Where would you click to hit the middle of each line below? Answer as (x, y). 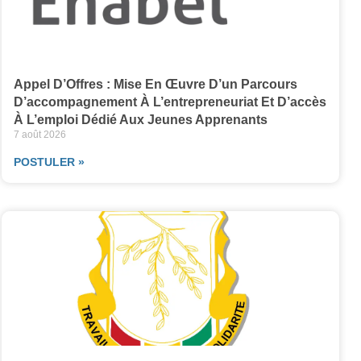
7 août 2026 (39, 134)
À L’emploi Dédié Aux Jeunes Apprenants (140, 119)
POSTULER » (49, 162)
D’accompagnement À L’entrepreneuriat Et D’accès (170, 102)
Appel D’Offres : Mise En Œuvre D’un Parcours (155, 84)
